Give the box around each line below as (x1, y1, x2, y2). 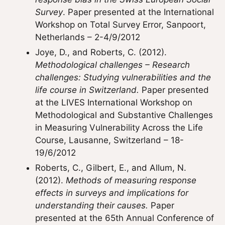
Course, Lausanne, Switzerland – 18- (35, 135, 184, 145)
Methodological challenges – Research (35, 60, 190, 70)
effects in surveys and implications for (35, 188, 188, 198)
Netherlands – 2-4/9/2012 (35, 32, 140, 42)
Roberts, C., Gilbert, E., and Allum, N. (35, 163, 186, 173)
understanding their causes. (35, 200, 148, 210)
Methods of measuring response (66, 175, 196, 185)
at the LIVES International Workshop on (35, 97, 192, 107)
